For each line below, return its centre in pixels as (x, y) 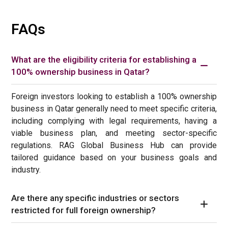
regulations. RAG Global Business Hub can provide (114, 146)
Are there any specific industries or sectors (95, 198)
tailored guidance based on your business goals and (114, 158)
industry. (26, 170)
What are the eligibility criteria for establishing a (104, 60)
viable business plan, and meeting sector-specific (114, 133)
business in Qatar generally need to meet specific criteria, (114, 109)
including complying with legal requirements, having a (114, 121)
